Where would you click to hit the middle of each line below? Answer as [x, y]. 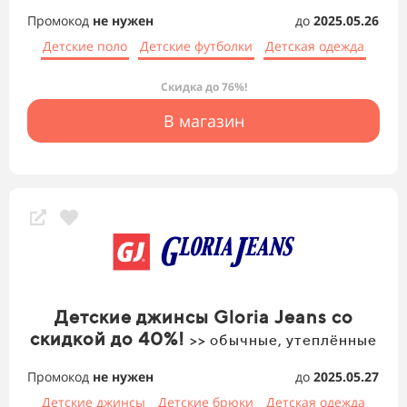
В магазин [203, 121]
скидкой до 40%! [110, 339]
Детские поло [85, 46]
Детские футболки [196, 46]
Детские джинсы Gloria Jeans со [203, 317]
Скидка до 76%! [203, 87]
